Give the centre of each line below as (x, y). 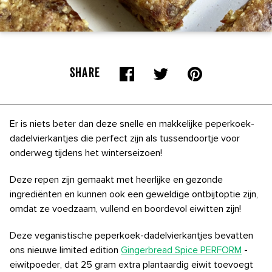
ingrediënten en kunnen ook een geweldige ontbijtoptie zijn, (134, 194)
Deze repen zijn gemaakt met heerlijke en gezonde (116, 180)
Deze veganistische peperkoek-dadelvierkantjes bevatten (131, 236)
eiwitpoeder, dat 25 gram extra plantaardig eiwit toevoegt (131, 265)
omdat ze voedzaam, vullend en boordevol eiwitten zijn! (125, 209)
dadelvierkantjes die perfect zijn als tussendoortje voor (125, 138)
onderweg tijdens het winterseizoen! (86, 153)
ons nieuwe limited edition (65, 250)
